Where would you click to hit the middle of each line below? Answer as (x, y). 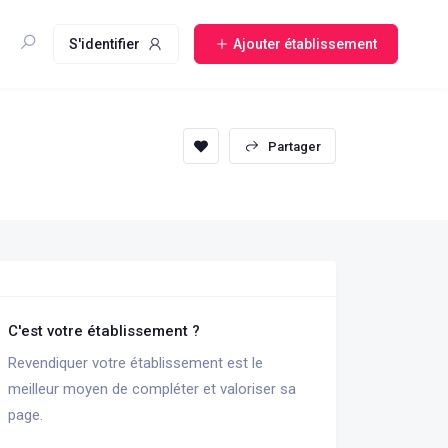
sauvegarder (245, 145)
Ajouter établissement (305, 43)
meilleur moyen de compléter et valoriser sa (151, 389)
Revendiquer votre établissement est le (135, 363)
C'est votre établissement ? (103, 331)
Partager (294, 146)
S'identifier (104, 43)
